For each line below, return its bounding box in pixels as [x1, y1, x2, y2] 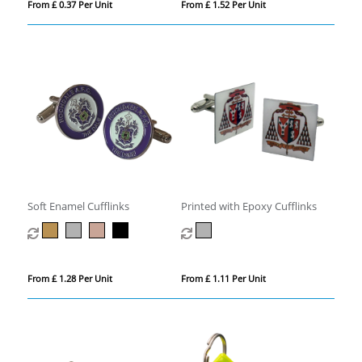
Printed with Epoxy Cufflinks [180, 199, 317, 213]
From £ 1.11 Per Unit [180, 272, 266, 284]
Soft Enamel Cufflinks [27, 199, 129, 213]
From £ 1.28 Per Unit [27, 272, 112, 284]
